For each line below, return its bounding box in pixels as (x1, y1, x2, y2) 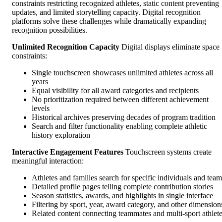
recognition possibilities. (12, 25, 87, 34)
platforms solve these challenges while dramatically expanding (12, 16, 206, 25)
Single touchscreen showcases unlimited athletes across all (32, 68, 213, 77)
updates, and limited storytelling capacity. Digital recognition (12, 7, 201, 16)
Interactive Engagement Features (12, 147, 123, 156)
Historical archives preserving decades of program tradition (32, 112, 216, 121)
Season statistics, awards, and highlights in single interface (32, 191, 213, 200)
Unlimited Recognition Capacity (12, 42, 119, 51)
